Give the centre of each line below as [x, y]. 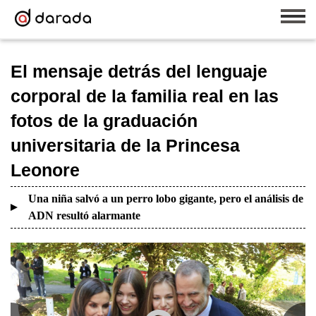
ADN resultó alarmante [84, 215]
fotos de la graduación [104, 121]
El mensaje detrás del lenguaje [139, 71]
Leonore [45, 170]
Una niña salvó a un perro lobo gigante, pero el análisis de [166, 199]
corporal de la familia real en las [145, 96]
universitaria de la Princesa [125, 145]
